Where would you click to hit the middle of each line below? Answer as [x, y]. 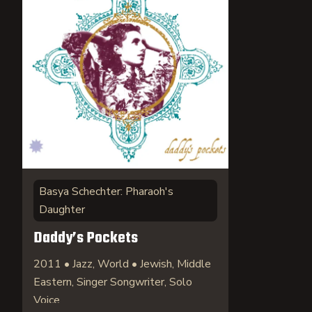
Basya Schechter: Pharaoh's [106, 192]
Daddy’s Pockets [86, 238]
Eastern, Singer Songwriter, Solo [113, 282]
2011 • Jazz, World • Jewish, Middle [122, 264]
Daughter [62, 210]
